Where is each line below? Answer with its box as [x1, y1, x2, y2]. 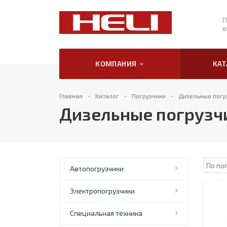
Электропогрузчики [70, 186, 135, 195]
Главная [59, 92, 83, 99]
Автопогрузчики [70, 164, 124, 173]
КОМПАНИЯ [95, 59, 140, 68]
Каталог [95, 92, 119, 99]
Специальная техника [70, 209, 142, 217]
